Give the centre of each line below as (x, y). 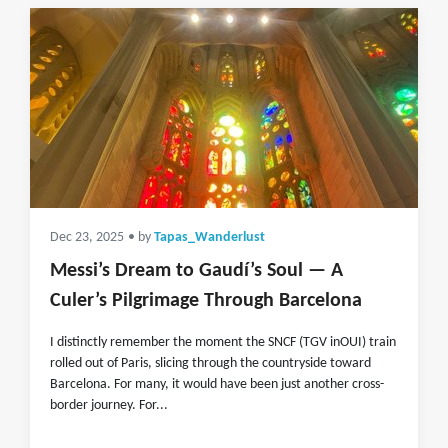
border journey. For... (109, 405)
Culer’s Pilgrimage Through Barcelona (206, 301)
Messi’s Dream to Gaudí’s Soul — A (196, 271)
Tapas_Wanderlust (209, 237)
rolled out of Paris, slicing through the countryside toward (210, 363)
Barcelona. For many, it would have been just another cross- (217, 384)
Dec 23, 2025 (87, 237)
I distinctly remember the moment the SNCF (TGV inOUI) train (223, 342)
